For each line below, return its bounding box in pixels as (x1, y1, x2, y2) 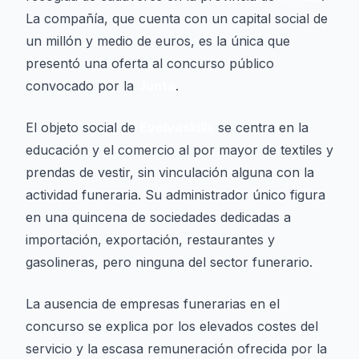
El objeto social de (26, 119, 139, 135)
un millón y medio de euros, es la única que (26, 33, 290, 49)
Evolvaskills (139, 119, 214, 135)
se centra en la (214, 119, 309, 135)
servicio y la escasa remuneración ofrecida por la (26, 341, 327, 357)
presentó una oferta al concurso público (26, 55, 274, 71)
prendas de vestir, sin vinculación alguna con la (26, 164, 314, 180)
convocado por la (26, 78, 138, 94)
